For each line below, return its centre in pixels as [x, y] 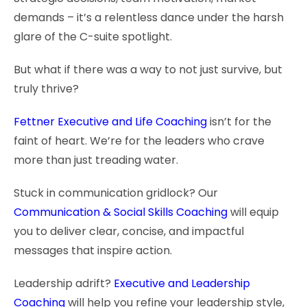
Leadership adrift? [64, 283]
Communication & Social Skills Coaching [121, 212]
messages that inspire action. [93, 250]
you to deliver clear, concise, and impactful [129, 231]
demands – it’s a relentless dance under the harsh [149, 17]
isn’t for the [239, 121]
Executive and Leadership [182, 283]
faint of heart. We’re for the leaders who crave [139, 140]
